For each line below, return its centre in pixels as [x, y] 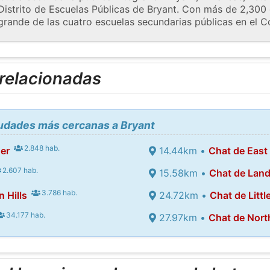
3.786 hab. [59, 192]
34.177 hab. [25, 215]
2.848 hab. [41, 148]
